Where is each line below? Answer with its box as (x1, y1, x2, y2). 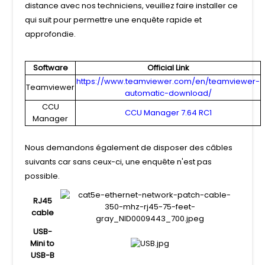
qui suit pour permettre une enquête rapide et (25, 14, 202, 25)
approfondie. (25, 28, 76, 40)
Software (33, 62, 68, 73)
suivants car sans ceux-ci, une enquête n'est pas (25, 156, 212, 167)
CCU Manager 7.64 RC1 (124, 106, 212, 118)
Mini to (30, 237, 54, 249)
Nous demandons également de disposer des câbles (25, 141, 233, 153)
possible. (25, 170, 60, 182)
